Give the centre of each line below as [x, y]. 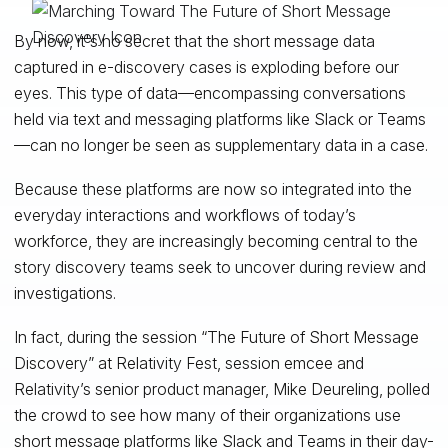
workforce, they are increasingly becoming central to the [215, 240]
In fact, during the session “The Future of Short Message [216, 336]
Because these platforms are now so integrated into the [212, 188]
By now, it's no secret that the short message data [194, 40]
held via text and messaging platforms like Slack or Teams [219, 118]
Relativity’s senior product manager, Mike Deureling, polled [221, 388]
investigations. [64, 292]
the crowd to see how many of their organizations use [207, 414]
